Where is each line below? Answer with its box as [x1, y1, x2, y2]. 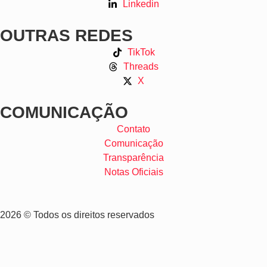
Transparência [103, 152, 164, 163]
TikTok [127, 46, 155, 57]
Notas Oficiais [104, 166, 163, 177]
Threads [123, 61, 159, 72]
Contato [117, 123, 150, 134]
